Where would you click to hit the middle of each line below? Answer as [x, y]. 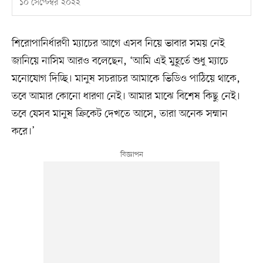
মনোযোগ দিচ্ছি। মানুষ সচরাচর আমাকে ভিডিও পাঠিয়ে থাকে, [126, 79]
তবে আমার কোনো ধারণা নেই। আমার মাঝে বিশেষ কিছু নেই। [126, 97]
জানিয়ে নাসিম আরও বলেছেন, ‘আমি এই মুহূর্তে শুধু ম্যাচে [120, 61]
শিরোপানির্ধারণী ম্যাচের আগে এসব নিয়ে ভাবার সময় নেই [118, 44]
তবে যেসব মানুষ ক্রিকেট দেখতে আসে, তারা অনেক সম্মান [119, 114]
